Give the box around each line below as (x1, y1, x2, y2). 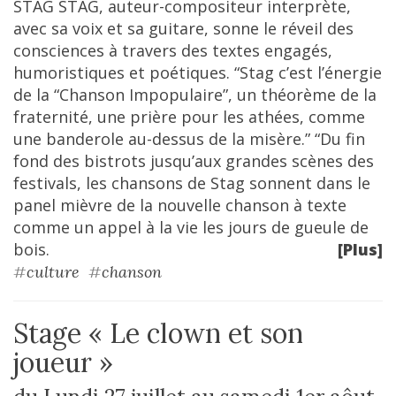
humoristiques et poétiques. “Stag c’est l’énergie (13, 62, 382, 83)
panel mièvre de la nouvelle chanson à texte (13, 194, 346, 216)
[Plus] (338, 239, 383, 260)
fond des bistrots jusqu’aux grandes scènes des (13, 150, 374, 171)
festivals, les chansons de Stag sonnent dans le (13, 172, 370, 194)
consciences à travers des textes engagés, (13, 40, 332, 61)
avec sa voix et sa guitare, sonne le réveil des (13, 18, 354, 39)
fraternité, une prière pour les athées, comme (13, 106, 365, 127)
